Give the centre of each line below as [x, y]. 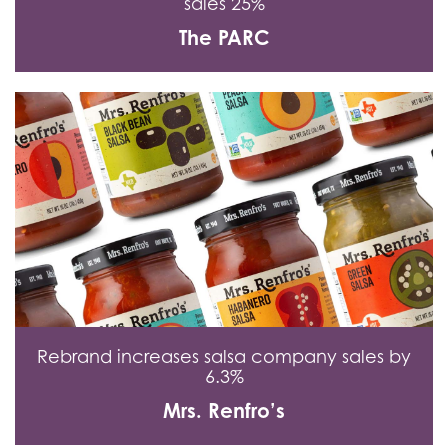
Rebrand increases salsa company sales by [224, 356]
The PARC [224, 37]
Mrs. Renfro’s [224, 410]
